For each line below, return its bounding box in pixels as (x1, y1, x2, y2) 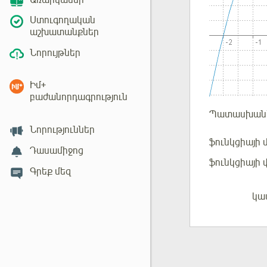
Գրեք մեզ (30, 165, 71, 178)
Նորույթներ (30, 47, 80, 60)
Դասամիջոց (30, 144, 83, 157)
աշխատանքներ (30, 26, 99, 39)
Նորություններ (30, 124, 95, 136)
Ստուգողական (30, 14, 95, 27)
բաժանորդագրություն (30, 91, 128, 104)
